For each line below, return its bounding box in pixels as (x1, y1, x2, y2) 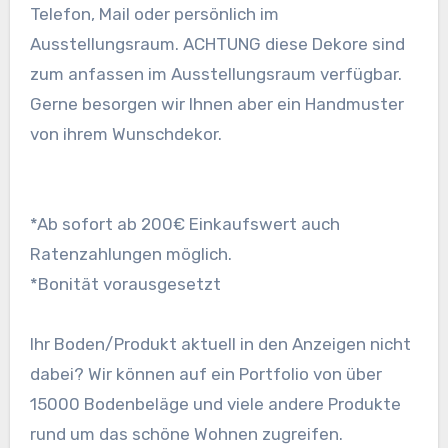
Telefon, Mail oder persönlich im (29, 4, 279, 25)
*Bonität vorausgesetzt (29, 274, 221, 295)
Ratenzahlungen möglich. (29, 244, 232, 265)
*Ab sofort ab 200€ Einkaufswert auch (29, 214, 340, 235)
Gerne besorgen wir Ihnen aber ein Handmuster (29, 94, 404, 115)
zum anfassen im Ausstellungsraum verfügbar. (29, 64, 402, 85)
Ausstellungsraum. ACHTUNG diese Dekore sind (29, 34, 405, 55)
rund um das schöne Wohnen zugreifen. (29, 424, 343, 445)
